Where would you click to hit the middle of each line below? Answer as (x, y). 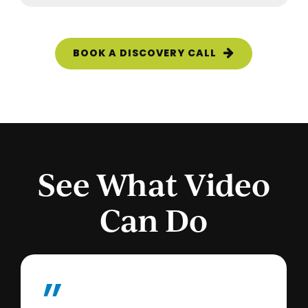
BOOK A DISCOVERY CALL (145, 53)
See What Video (154, 184)
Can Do (154, 220)
